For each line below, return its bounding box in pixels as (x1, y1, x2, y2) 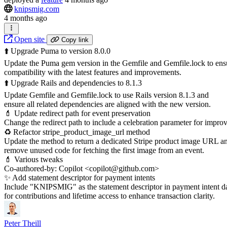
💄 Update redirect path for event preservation (4, 108, 150, 118)
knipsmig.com (14, 5, 59, 14)
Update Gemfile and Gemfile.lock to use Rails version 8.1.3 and (4, 90, 209, 99)
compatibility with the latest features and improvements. (4, 67, 181, 77)
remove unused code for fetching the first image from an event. (4, 145, 204, 155)
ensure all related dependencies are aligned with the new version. (4, 99, 211, 108)
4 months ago (4, 14, 47, 23)
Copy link (61, 35, 89, 44)
